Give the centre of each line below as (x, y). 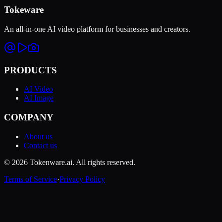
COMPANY (29, 117)
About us (38, 136)
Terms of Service (30, 179)
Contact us (40, 145)
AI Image (39, 98)
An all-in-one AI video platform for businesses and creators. (97, 29)
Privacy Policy (82, 179)
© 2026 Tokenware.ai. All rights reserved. (70, 162)
